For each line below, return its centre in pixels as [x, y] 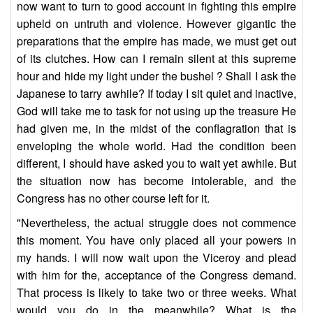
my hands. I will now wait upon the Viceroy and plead [156, 258]
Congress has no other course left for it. [113, 198]
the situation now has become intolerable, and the [156, 181]
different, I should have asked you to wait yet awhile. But [156, 163]
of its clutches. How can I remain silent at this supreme [156, 59]
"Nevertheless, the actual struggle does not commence [156, 223]
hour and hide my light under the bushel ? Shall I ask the [156, 76]
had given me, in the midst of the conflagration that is [156, 129]
